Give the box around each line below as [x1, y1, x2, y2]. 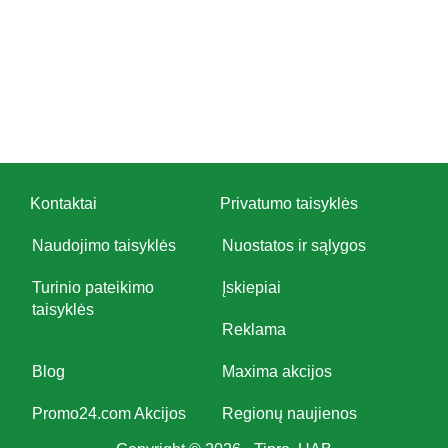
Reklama [222, 321, 287, 339]
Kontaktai [30, 195, 97, 213]
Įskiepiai [222, 279, 282, 297]
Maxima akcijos [222, 363, 333, 381]
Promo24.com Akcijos [32, 405, 186, 423]
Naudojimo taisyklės [32, 237, 176, 255]
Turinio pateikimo [32, 279, 154, 297]
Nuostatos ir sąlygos [222, 237, 367, 255]
